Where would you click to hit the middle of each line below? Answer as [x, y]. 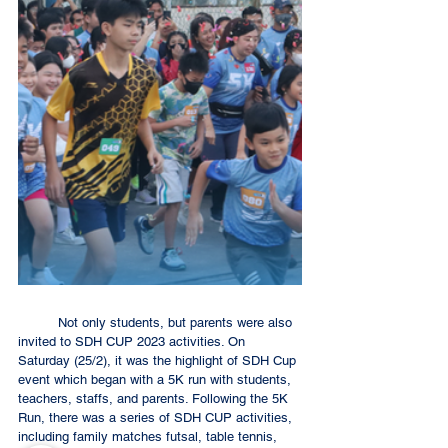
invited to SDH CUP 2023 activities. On [133, 341]
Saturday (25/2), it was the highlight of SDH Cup [159, 360]
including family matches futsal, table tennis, [149, 436]
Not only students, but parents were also [38, 322]
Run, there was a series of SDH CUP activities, [157, 417]
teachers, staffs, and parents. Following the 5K [155, 398]
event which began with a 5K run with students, [156, 379]
